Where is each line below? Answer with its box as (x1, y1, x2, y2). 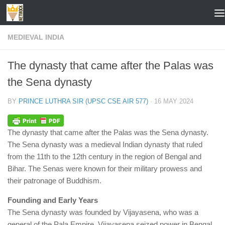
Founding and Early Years (8, 196, 98, 205)
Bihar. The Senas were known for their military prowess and (8, 164, 202, 173)
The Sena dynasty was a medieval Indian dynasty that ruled (8, 140, 202, 149)
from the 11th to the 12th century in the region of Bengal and (8, 152, 201, 161)
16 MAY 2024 (154, 97, 193, 105)
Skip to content (14, 10, 71, 18)
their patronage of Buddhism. (8, 176, 101, 185)
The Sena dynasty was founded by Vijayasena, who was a (8, 208, 198, 217)
